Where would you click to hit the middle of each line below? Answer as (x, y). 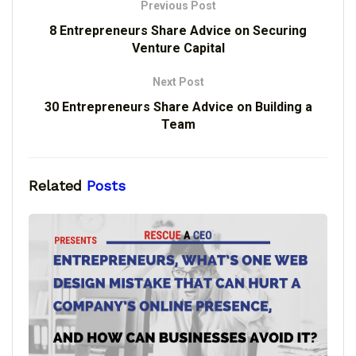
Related (55, 186)
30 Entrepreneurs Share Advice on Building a (178, 107)
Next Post (178, 82)
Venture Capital (178, 48)
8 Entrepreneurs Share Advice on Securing (178, 31)
